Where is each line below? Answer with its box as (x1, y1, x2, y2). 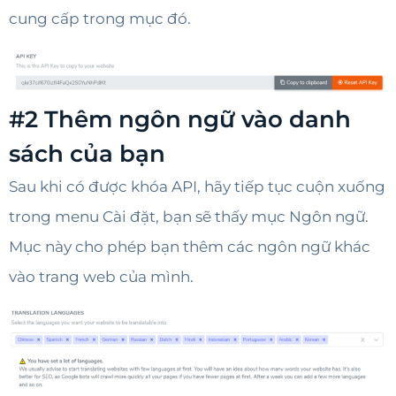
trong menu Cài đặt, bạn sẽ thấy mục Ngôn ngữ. (9, 208, 369, 226)
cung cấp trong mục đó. (9, 9, 191, 27)
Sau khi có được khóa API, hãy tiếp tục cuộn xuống (9, 178, 385, 196)
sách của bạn (9, 140, 165, 169)
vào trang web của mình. (9, 268, 194, 286)
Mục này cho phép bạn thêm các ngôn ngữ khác (9, 238, 370, 256)
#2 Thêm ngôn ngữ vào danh (9, 105, 351, 134)
